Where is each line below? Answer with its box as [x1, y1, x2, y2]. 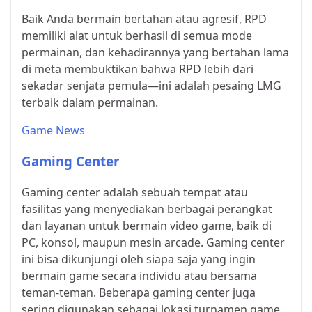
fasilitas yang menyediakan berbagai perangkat [22, 201, 272, 217]
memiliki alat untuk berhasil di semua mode [22, 27, 252, 43]
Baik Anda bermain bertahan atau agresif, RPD [22, 10, 267, 26]
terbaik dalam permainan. [22, 94, 158, 110]
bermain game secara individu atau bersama [22, 268, 257, 284]
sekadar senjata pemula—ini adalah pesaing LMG [22, 77, 281, 93]
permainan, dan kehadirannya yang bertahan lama [22, 44, 289, 60]
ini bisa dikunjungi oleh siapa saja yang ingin [22, 251, 256, 267]
